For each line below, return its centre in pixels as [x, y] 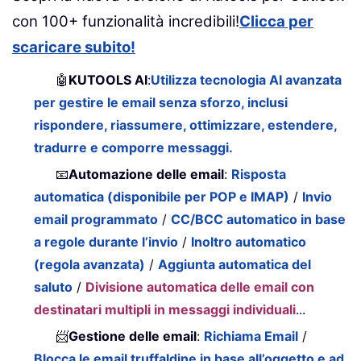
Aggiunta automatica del [235, 264]
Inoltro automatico [249, 241]
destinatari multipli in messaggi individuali [165, 309]
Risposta [259, 174]
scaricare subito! [74, 47]
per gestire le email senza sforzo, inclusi [161, 102]
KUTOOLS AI [108, 79]
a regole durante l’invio [106, 241]
